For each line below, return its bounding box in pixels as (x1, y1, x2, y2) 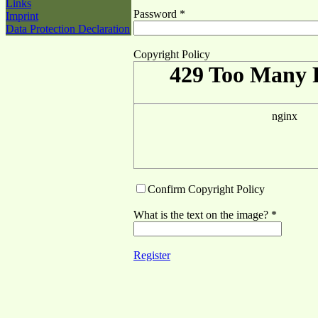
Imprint (6, 10, 38, 22)
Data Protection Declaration (6, 23, 130, 35)
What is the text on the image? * (133, 209, 277, 221)
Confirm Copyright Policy (148, 183, 265, 195)
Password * (133, 8, 185, 20)
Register (133, 249, 170, 261)
